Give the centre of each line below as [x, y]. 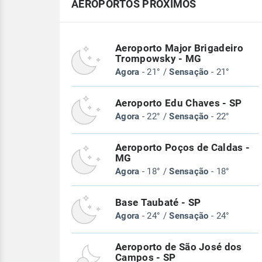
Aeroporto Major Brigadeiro [179, 48]
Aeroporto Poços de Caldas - [183, 148]
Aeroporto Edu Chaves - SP [179, 103]
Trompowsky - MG [158, 59]
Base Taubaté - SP [158, 203]
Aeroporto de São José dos [179, 247]
